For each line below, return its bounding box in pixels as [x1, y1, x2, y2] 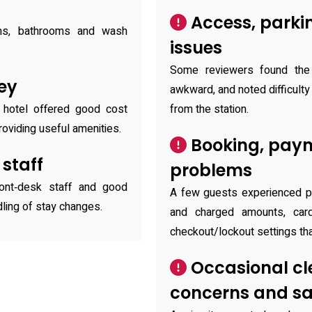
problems [169, 159, 252, 182]
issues [169, 36, 222, 59]
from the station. [169, 101, 249, 118]
